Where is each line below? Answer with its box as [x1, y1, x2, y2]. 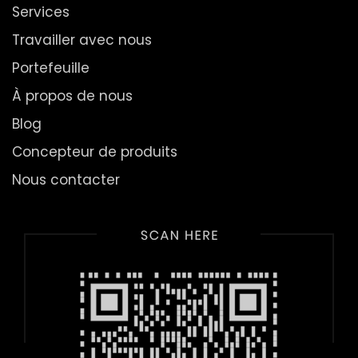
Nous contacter [12, 170, 120, 189]
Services [12, 2, 70, 22]
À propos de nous [12, 86, 133, 105]
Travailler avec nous [12, 30, 152, 50]
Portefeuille [12, 58, 89, 78]
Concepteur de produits [12, 142, 177, 161]
